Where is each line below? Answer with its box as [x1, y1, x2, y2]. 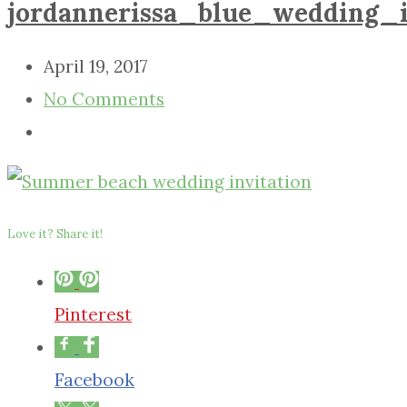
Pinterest [55, 303, 132, 326]
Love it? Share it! [7, 226, 103, 243]
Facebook [55, 369, 134, 392]
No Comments [44, 88, 164, 111]
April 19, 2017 [44, 55, 148, 78]
